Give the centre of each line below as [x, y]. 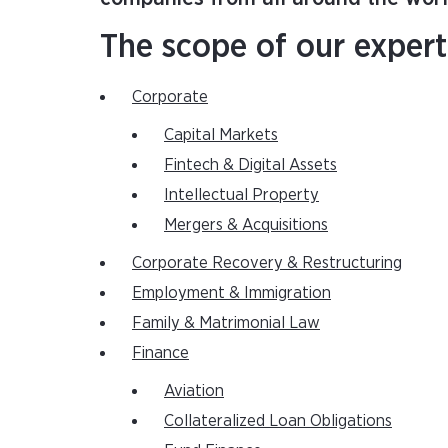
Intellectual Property [241, 194]
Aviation [194, 390]
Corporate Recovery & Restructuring [267, 262]
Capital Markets [221, 134]
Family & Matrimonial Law [226, 322]
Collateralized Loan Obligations [278, 420]
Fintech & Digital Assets [250, 164]
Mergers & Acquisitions [246, 224]
